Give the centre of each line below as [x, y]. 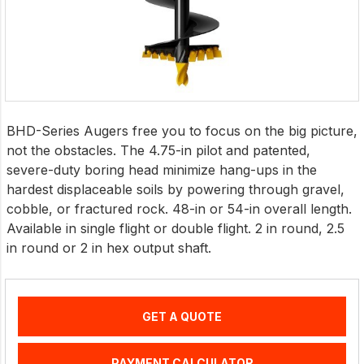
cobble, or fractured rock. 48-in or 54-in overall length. [179, 209]
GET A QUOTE [182, 317]
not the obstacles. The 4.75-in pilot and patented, [158, 151]
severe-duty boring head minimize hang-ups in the [162, 170]
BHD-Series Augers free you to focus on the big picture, [182, 131]
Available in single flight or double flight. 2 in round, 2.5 [175, 229]
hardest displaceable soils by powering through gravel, [175, 190]
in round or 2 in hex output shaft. [109, 248]
